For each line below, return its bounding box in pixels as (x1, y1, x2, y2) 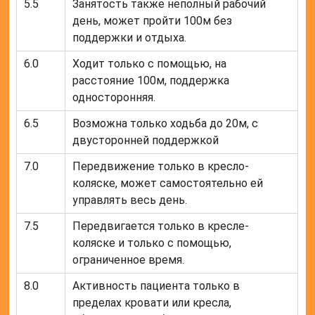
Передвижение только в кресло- (72, 160, 250, 174)
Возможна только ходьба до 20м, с (72, 117, 259, 131)
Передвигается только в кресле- (72, 219, 250, 233)
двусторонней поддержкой (72, 134, 219, 148)
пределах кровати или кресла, (72, 296, 232, 310)
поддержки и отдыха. (72, 31, 187, 45)
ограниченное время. (72, 253, 185, 267)
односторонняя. (72, 91, 156, 105)
